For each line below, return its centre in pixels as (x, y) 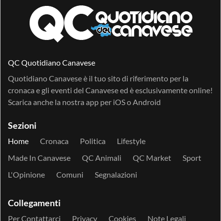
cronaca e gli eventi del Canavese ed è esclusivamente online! (110, 90)
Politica (93, 141)
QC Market (152, 158)
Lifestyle (131, 141)
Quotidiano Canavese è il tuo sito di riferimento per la (98, 78)
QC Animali (102, 158)
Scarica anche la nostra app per (60, 102)
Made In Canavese (39, 158)
